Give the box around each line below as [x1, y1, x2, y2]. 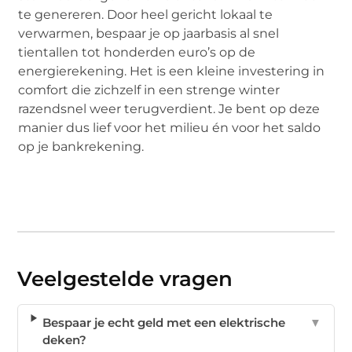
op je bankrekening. [18, 138, 145, 154]
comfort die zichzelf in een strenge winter [18, 82, 280, 97]
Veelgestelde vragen [17, 266, 233, 291]
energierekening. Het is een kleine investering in [18, 63, 325, 79]
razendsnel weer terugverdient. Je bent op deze [18, 101, 321, 116]
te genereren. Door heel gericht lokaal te [18, 6, 273, 22]
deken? [42, 332, 87, 347]
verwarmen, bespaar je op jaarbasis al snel [18, 25, 280, 41]
